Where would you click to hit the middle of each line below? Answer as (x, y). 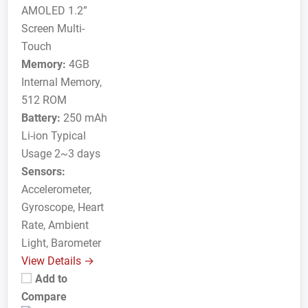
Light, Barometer (61, 243)
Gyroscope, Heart (63, 208)
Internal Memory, (62, 82)
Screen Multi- (53, 29)
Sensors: (43, 172)
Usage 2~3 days (61, 154)
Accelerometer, (56, 190)
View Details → (58, 261)
